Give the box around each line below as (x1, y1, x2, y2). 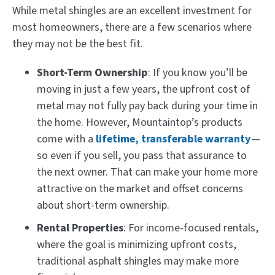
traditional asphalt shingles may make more (37, 253, 239, 269)
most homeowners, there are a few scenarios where (12, 19, 252, 35)
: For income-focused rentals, (123, 220, 258, 236)
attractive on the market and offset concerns (37, 180, 243, 196)
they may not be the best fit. (12, 36, 143, 52)
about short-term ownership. (37, 197, 169, 213)
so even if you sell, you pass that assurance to (37, 147, 247, 163)
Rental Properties (37, 220, 123, 236)
